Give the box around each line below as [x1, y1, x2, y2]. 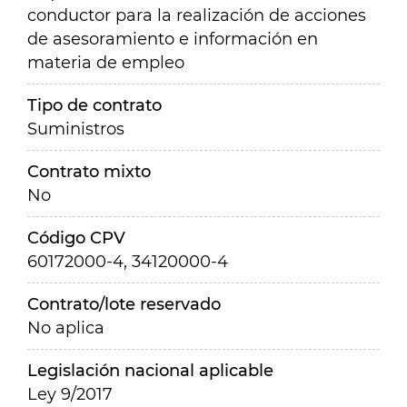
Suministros [27, 119, 124, 139]
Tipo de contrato [27, 95, 162, 115]
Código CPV [27, 228, 125, 248]
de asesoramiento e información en [27, 29, 318, 49]
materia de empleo [27, 53, 184, 73]
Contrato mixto [27, 162, 151, 182]
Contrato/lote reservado [27, 294, 221, 314]
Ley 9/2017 [27, 384, 113, 404]
